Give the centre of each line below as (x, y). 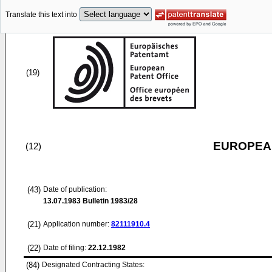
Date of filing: (65, 248)
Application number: (77, 224)
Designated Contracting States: (93, 265)
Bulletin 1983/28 (109, 201)
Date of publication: (75, 189)
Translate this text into (41, 15)
